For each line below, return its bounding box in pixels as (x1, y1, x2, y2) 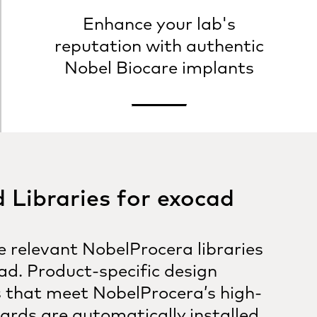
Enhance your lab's (82, 13, 236, 34)
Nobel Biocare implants (64, 57, 254, 78)
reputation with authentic (54, 35, 264, 56)
